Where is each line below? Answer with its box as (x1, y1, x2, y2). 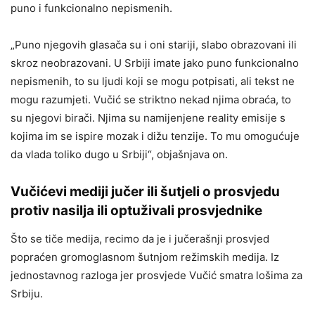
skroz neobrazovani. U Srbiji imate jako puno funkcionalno (11, 56, 299, 70)
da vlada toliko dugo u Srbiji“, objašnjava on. (11, 148, 228, 162)
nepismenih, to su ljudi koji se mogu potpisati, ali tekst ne (11, 75, 295, 89)
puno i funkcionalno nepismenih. (11, 1, 172, 15)
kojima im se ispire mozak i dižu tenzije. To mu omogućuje (11, 129, 300, 143)
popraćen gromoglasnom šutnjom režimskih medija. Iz (11, 250, 279, 264)
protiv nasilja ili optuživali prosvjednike (11, 202, 262, 219)
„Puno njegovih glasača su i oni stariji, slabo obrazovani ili (11, 38, 297, 52)
